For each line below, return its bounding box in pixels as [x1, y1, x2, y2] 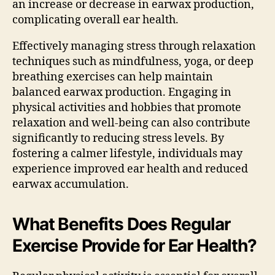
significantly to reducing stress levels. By [12, 131, 224, 145]
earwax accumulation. [12, 177, 129, 192]
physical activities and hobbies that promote [12, 100, 241, 115]
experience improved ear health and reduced [12, 161, 248, 176]
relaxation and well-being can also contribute [12, 115, 250, 130]
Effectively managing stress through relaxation [12, 39, 256, 53]
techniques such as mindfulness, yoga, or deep [12, 54, 254, 69]
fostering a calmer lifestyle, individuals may [12, 146, 242, 161]
